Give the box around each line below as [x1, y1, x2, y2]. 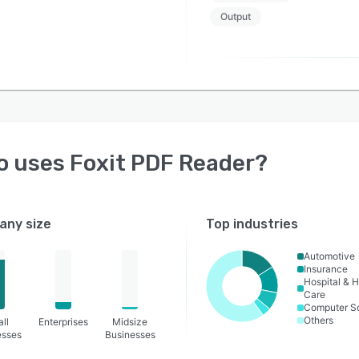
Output [220, 10, 251, 22]
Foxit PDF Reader [70, 150, 255, 176]
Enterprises [38, 316, 88, 328]
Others [304, 314, 334, 326]
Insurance [304, 263, 349, 275]
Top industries [206, 216, 299, 232]
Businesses [104, 329, 155, 341]
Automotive [304, 250, 356, 262]
